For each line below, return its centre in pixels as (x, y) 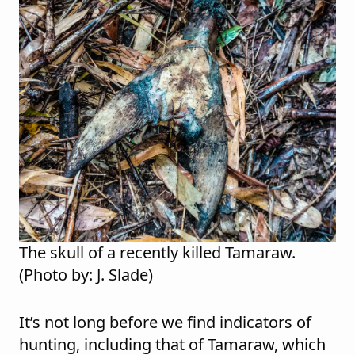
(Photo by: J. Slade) (86, 275)
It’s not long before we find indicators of (165, 323)
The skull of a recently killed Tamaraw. (157, 253)
